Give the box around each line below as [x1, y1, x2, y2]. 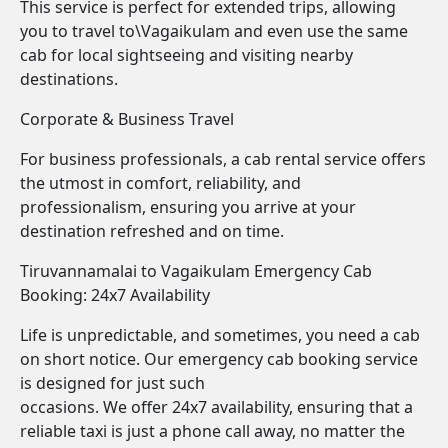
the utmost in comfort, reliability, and [20, 172, 301, 194]
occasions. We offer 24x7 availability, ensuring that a [20, 396, 413, 418]
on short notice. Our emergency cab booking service [20, 348, 418, 370]
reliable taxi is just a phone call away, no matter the [20, 420, 405, 442]
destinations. [20, 68, 118, 90]
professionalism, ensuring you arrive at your [20, 196, 356, 218]
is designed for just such [20, 372, 205, 394]
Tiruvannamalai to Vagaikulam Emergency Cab [20, 260, 372, 282]
